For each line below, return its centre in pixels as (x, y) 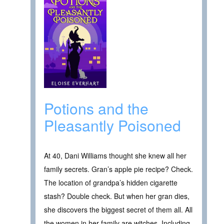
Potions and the (96, 108)
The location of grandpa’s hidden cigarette (111, 183)
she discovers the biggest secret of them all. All (118, 210)
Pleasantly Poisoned (112, 125)
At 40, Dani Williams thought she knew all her (115, 156)
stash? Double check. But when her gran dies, (117, 196)
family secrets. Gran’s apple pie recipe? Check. (118, 169)
